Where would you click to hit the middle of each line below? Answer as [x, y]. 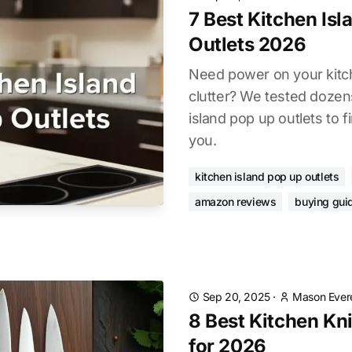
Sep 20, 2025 [236, 297]
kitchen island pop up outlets [267, 176]
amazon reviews [236, 202]
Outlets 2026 [247, 44]
